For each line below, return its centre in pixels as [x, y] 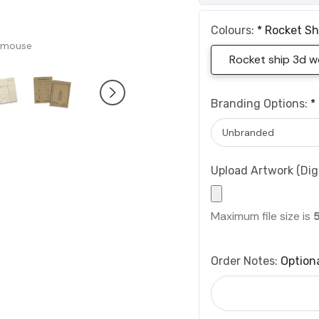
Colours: [234, 31]
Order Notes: [246, 261]
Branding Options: [261, 104]
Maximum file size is [262, 216]
